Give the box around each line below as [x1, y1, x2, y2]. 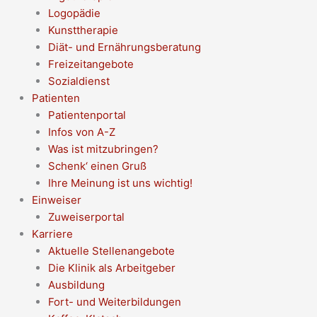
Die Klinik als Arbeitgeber [47, 260, 175, 275]
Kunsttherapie [47, 23, 118, 37]
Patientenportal [47, 108, 126, 122]
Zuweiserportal [47, 209, 125, 224]
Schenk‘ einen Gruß [47, 158, 146, 173]
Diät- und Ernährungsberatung [47, 40, 201, 54]
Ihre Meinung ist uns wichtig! [47, 175, 192, 190]
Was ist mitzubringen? [47, 142, 158, 156]
